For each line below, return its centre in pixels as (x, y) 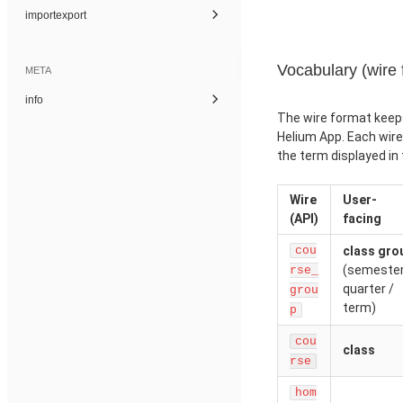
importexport (56, 15)
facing (362, 219)
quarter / (368, 289)
